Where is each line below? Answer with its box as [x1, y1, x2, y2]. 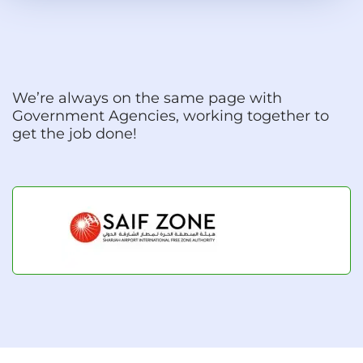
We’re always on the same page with [12, 88, 282, 107]
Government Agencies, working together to [12, 106, 329, 125]
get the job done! [12, 124, 137, 143]
